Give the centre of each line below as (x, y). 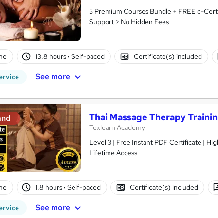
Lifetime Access (113, 153)
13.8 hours (52, 56)
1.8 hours (50, 187)
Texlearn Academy (117, 128)
